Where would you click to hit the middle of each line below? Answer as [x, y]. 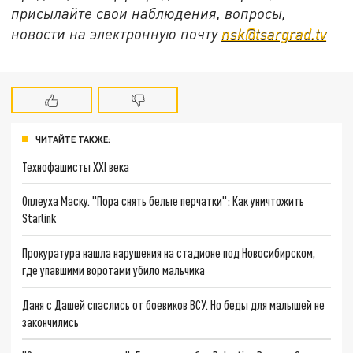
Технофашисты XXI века [76, 166]
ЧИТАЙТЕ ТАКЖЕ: [73, 139]
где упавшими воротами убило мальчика [114, 269]
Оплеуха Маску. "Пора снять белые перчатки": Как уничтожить [163, 201]
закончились [51, 321]
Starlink [39, 218]
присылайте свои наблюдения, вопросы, [149, 13]
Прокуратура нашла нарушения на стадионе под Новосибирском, [169, 252]
